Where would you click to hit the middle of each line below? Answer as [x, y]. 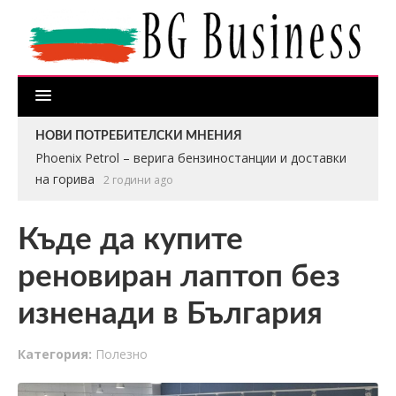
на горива [65, 179]
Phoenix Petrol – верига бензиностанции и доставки [191, 157]
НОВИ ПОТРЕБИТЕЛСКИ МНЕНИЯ [139, 136]
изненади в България [170, 314]
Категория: [55, 354]
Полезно [122, 354]
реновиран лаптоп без [179, 277]
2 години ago [138, 179]
